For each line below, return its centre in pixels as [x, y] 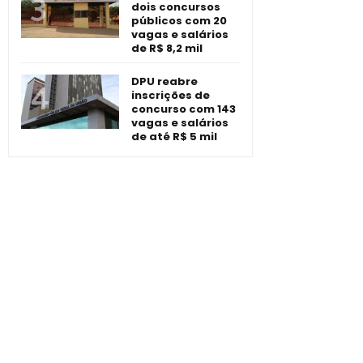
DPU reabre [164, 82]
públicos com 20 [179, 21]
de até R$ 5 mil [174, 137]
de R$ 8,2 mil [167, 49]
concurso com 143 [184, 109]
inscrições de [171, 96]
